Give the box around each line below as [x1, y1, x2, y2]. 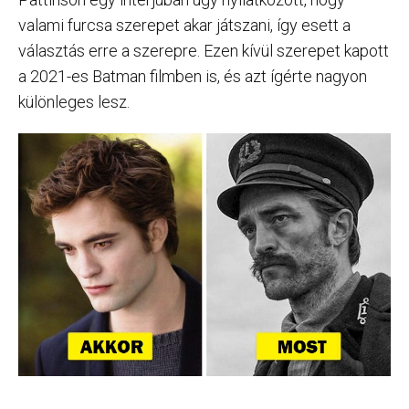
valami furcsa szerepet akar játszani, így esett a [18, 16, 351, 36]
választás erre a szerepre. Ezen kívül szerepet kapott [18, 41, 389, 61]
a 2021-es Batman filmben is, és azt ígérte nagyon [18, 67, 367, 87]
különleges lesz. [18, 92, 130, 112]
